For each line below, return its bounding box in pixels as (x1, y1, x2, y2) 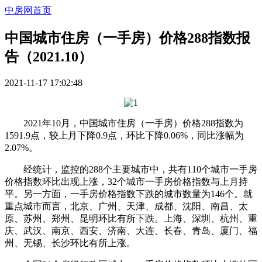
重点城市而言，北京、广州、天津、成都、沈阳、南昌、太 (5, 201, 248, 211)
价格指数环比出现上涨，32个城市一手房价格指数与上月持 (5, 176, 248, 187)
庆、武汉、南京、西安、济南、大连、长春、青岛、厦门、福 (5, 225, 257, 236)
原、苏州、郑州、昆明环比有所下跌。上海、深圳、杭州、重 (5, 213, 257, 223)
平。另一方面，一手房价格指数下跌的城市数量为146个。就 (5, 188, 253, 199)
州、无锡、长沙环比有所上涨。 (5, 237, 136, 248)
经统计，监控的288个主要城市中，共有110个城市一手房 (5, 164, 257, 174)
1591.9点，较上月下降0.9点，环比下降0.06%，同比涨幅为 (5, 130, 244, 140)
